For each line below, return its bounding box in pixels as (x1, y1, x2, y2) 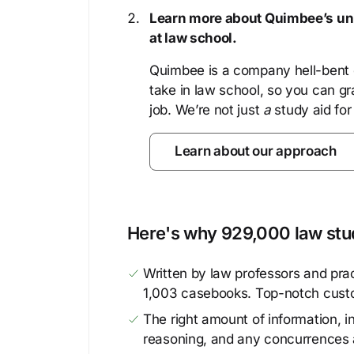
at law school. (149, 30, 237, 46)
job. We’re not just (149, 102, 263, 118)
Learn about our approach (175, 143, 337, 159)
